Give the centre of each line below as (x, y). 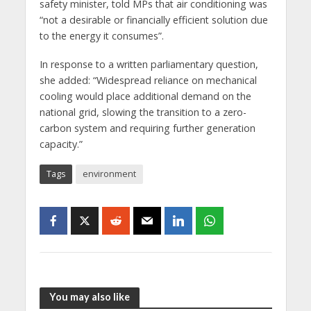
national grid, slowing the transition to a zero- (143, 112)
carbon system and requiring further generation (147, 128)
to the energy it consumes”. (101, 35)
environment (109, 174)
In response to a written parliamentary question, (149, 64)
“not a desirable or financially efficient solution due (153, 19)
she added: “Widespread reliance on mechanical (148, 80)
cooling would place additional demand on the (145, 96)
